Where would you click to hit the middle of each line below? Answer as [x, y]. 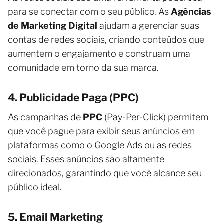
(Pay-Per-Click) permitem [155, 117]
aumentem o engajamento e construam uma [99, 53]
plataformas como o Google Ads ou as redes [100, 145]
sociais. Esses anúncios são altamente [86, 159]
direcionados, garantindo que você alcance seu [105, 173]
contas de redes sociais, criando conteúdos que [106, 39]
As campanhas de [45, 117]
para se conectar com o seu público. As [89, 11]
